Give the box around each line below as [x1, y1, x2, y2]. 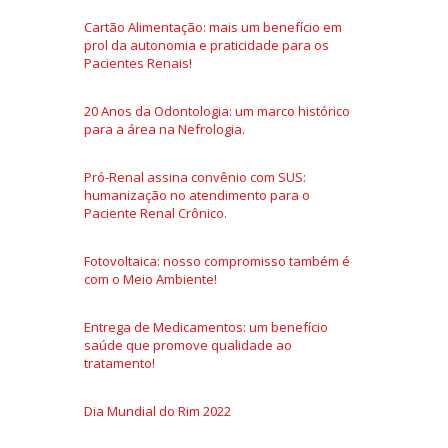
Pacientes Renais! [84, 53, 192, 72]
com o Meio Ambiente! [84, 269, 217, 288]
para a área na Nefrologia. [84, 119, 245, 138]
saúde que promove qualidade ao [84, 335, 292, 354]
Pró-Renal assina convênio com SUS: [84, 167, 306, 186]
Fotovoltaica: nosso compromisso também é [84, 251, 350, 270]
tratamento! [84, 353, 155, 372]
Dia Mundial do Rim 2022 [84, 401, 231, 420]
